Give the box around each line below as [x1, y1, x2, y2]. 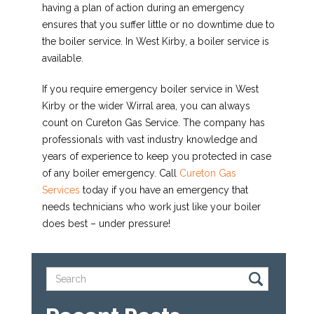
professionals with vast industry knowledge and [41, 134, 257, 146]
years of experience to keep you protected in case [41, 151, 271, 163]
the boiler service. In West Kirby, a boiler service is [41, 36, 269, 48]
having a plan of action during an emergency [41, 2, 245, 14]
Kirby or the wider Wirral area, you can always [41, 100, 250, 112]
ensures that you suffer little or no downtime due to [41, 19, 275, 31]
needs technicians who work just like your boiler [41, 201, 261, 213]
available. [41, 53, 83, 64]
